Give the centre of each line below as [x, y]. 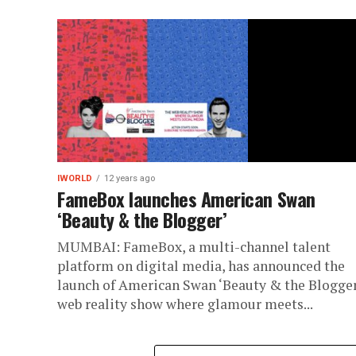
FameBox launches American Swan [186, 199]
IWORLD [75, 178]
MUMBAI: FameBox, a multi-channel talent [194, 247]
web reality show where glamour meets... [185, 304]
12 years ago [130, 178]
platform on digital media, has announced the [201, 266]
